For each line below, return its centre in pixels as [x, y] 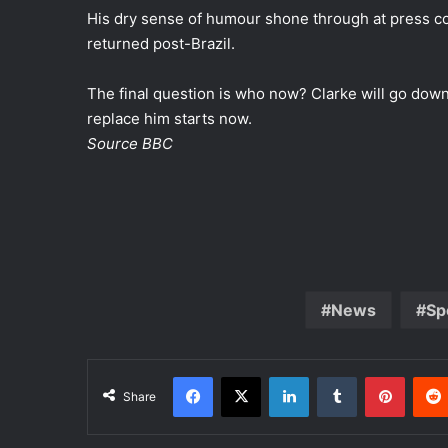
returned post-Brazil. [161, 43]
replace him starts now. [169, 118]
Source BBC [132, 143]
